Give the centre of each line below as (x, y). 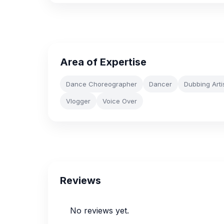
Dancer (160, 84)
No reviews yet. (99, 210)
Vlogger (78, 101)
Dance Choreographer (101, 84)
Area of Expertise (103, 62)
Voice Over (120, 101)
